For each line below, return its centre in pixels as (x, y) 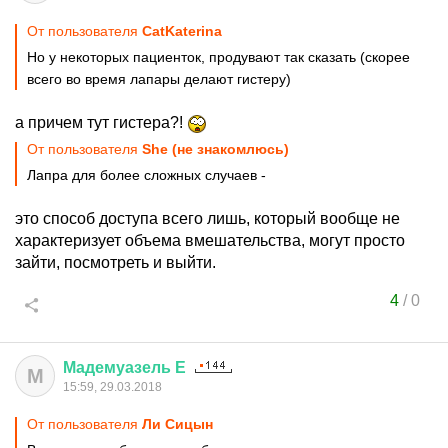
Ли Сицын (177, 424)
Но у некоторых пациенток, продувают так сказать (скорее (218, 57)
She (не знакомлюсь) (215, 149)
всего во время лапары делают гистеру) (159, 79)
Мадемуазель (117, 367)
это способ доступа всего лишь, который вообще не (207, 218)
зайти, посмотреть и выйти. (115, 262)
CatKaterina (182, 31)
